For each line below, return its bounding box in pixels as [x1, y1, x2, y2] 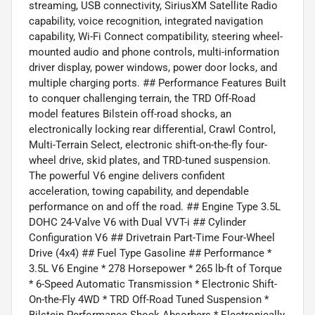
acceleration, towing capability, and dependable [29, 185, 249, 198]
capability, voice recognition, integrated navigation [29, 15, 263, 28]
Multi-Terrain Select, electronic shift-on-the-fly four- [29, 139, 267, 152]
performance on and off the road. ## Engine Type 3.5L [29, 200, 281, 214]
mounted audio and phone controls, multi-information [29, 46, 279, 59]
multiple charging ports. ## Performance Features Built [29, 77, 286, 90]
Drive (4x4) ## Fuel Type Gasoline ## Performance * [29, 247, 271, 260]
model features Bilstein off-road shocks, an [29, 108, 231, 121]
